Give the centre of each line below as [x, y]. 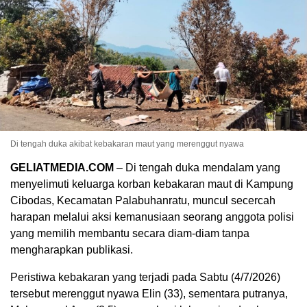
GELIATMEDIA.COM [62, 167]
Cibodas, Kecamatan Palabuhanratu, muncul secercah [143, 200]
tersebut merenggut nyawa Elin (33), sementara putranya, [149, 293]
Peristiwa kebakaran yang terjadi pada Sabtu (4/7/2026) [145, 277]
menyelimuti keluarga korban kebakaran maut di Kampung [152, 184]
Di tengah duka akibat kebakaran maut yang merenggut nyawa [127, 144]
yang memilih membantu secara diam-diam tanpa [130, 233]
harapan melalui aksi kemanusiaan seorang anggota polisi [152, 217]
